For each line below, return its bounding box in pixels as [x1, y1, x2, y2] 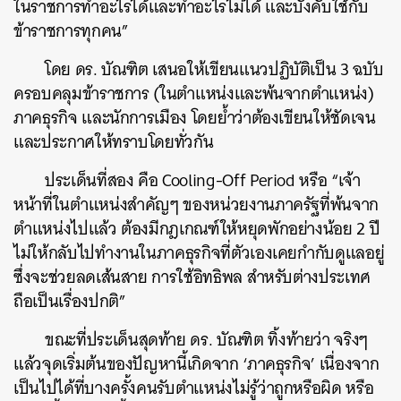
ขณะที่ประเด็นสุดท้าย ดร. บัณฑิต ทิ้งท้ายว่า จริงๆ [45, 325, 369, 354]
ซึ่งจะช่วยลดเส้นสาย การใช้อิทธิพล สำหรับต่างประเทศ [13, 262, 371, 292]
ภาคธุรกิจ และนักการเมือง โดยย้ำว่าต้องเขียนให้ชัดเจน [13, 103, 376, 132]
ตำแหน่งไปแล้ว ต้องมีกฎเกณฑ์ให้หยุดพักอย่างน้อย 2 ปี [13, 214, 380, 243]
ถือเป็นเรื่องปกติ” [13, 286, 126, 316]
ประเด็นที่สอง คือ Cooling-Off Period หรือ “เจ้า [45, 166, 361, 195]
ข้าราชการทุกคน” [13, 16, 129, 46]
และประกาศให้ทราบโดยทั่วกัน [13, 127, 214, 157]
